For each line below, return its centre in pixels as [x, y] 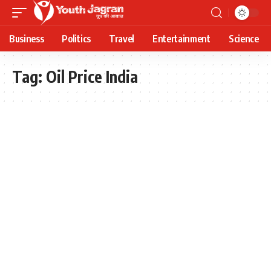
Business [27, 39]
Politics [76, 39]
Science [243, 39]
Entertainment [181, 39]
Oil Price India [92, 77]
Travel [121, 39]
